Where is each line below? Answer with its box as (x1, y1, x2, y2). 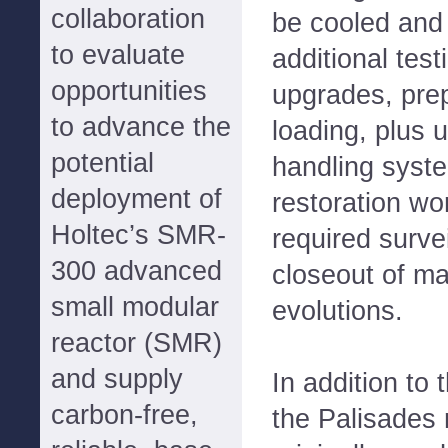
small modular (51, 292, 219, 322)
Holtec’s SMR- (51, 220, 226, 250)
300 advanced (51, 256, 222, 286)
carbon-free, (51, 400, 198, 430)
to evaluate (51, 40, 185, 70)
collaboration (51, 4, 205, 34)
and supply (51, 364, 183, 394)
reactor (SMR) (51, 328, 222, 358)
